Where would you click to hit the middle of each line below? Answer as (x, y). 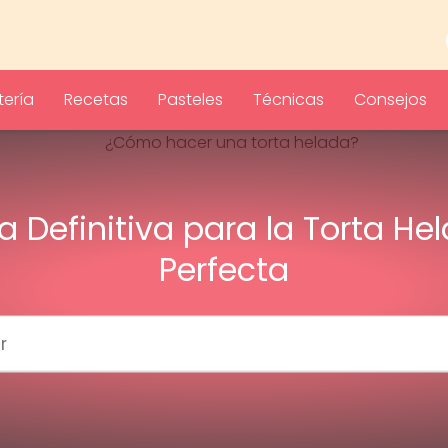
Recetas (96, 99)
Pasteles (190, 99)
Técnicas (288, 99)
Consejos (390, 99)
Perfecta (224, 269)
